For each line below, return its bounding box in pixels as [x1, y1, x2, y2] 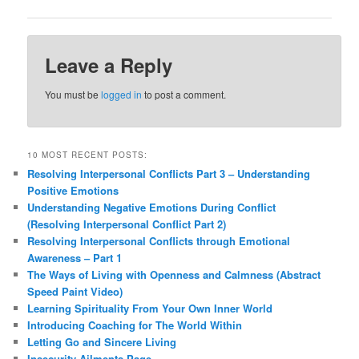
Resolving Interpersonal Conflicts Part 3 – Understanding [27, 166, 311, 182]
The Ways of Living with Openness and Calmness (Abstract [27, 267, 321, 283]
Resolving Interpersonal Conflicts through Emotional [27, 233, 291, 249]
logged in [101, 87, 143, 102]
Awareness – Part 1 [27, 250, 123, 266]
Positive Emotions [27, 183, 119, 199]
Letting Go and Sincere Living [27, 334, 177, 350]
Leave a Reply [45, 51, 173, 79]
